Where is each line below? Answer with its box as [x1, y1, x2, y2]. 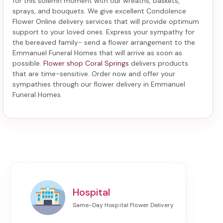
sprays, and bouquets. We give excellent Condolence [12, 6, 186, 15]
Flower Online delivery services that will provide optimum [12, 16, 199, 26]
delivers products [129, 58, 188, 68]
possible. [12, 58, 43, 68]
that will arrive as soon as [97, 48, 182, 57]
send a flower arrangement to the [84, 37, 195, 47]
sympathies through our [12, 79, 94, 89]
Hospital [73, 185, 110, 199]
